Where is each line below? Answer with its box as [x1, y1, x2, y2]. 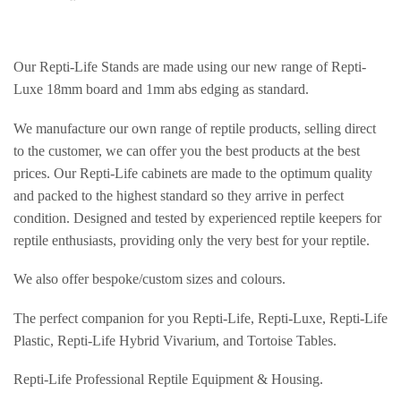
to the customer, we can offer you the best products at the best [13, 142, 360, 158]
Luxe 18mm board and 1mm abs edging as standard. [13, 81, 309, 98]
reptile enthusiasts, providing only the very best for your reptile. [13, 232, 370, 248]
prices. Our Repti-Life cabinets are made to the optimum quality [13, 165, 372, 181]
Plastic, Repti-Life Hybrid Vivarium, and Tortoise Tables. [13, 332, 337, 348]
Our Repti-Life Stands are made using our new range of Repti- [13, 59, 366, 75]
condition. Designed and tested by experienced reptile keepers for [13, 209, 381, 226]
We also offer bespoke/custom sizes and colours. [13, 271, 286, 287]
